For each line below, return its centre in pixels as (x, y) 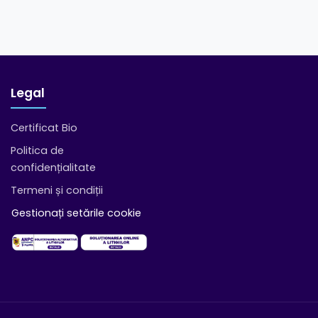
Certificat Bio (44, 127)
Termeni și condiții (57, 190)
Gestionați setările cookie (76, 213)
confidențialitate (53, 167)
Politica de (37, 150)
